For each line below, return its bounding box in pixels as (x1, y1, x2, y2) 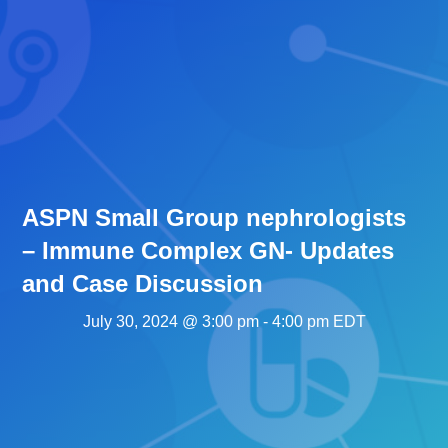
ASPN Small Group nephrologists (22, 204, 407, 232)
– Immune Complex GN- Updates (22, 237, 395, 265)
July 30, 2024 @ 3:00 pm (82, 313, 259, 331)
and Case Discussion (22, 270, 264, 298)
